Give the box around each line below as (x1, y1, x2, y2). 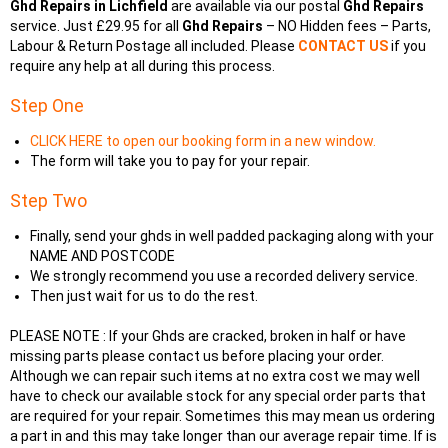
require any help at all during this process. (10, 57, 275, 74)
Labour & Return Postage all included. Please (10, 37, 298, 54)
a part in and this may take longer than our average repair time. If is (10, 427, 437, 444)
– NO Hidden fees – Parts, (263, 17, 431, 34)
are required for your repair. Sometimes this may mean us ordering (10, 407, 435, 424)
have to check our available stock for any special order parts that (10, 387, 426, 404)
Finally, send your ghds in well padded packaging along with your (30, 227, 434, 244)
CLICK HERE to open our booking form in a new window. (30, 132, 376, 149)
